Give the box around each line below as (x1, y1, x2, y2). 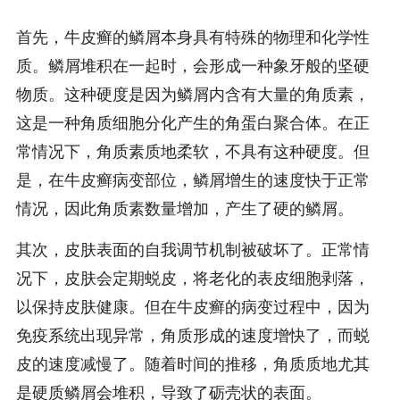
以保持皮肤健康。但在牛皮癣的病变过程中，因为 (15, 298, 370, 317)
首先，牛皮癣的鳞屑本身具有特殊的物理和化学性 (15, 28, 370, 46)
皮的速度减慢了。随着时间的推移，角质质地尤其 (15, 355, 370, 374)
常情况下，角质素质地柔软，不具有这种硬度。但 (15, 142, 370, 161)
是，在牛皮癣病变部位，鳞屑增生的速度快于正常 (15, 171, 370, 189)
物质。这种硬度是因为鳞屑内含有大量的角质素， (15, 85, 370, 104)
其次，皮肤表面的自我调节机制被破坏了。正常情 (15, 241, 370, 260)
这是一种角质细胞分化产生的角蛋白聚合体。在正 (15, 113, 370, 132)
